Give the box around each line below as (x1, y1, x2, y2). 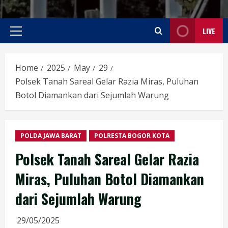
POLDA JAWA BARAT (20, 131, 81, 140)
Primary (15, 31, 43, 41)
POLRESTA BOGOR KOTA (94, 131, 169, 140)
